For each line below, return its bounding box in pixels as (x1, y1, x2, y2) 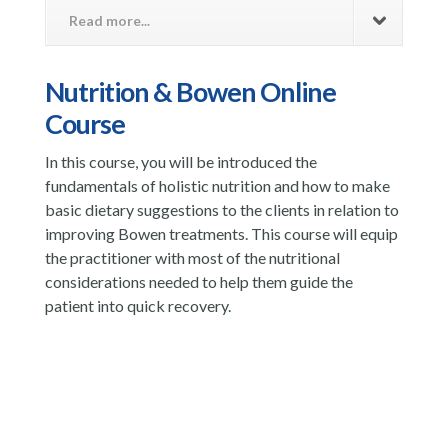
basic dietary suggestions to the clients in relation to (44, 199, 399, 219)
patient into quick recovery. (44, 295, 231, 315)
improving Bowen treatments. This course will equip (44, 223, 398, 243)
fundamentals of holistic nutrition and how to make (44, 175, 390, 195)
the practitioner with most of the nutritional (44, 247, 340, 267)
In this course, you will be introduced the (44, 151, 317, 171)
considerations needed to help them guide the (44, 271, 353, 291)
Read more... (68, 11, 150, 29)
